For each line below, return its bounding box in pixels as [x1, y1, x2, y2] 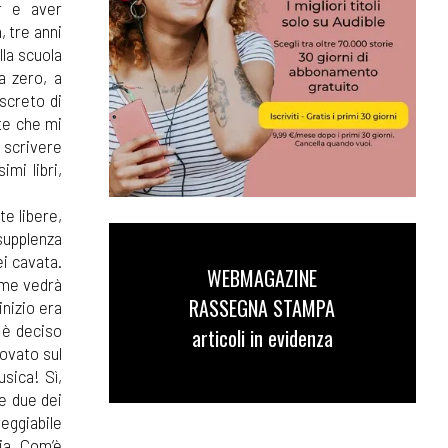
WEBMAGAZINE [207, 263, 318, 294]
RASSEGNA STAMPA [189, 293, 336, 324]
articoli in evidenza [191, 323, 333, 354]
